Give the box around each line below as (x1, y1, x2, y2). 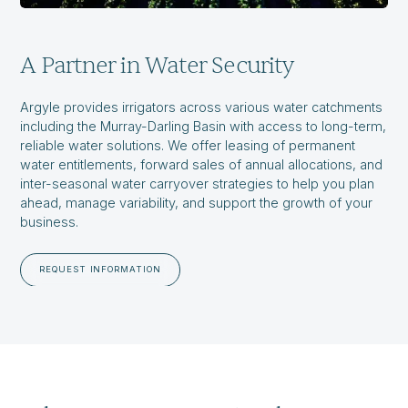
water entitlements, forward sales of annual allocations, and (20, 156, 383, 172)
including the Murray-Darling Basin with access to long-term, (20, 117, 387, 134)
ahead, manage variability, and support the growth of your (20, 194, 373, 210)
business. (20, 213, 79, 229)
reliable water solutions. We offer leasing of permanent (20, 137, 356, 153)
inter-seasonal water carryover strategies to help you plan (20, 175, 375, 191)
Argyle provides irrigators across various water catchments (20, 98, 383, 115)
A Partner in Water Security (20, 49, 294, 80)
